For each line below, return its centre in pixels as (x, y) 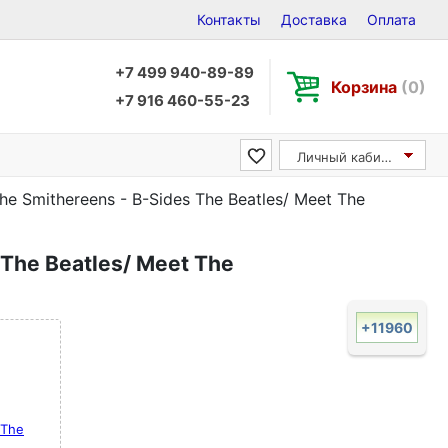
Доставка (314, 19)
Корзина (366, 86)
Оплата (391, 19)
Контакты (229, 19)
